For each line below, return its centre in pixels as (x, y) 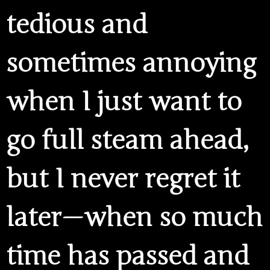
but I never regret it (123, 179)
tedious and (77, 24)
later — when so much (134, 217)
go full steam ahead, (127, 140)
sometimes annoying (131, 63)
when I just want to (124, 102)
